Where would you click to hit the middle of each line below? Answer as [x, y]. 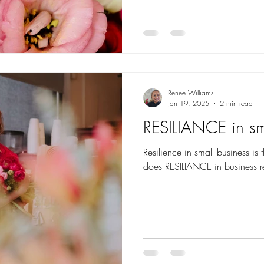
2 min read [236, 103]
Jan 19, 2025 [189, 103]
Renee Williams [191, 93]
